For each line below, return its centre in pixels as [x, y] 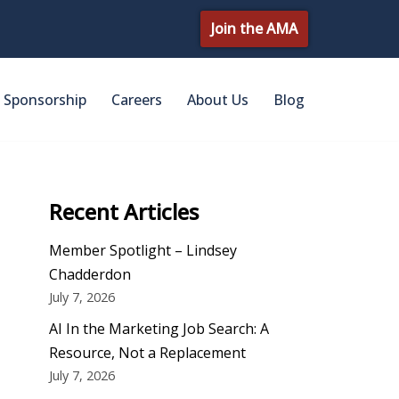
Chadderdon [90, 275]
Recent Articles [124, 212]
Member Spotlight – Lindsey [143, 251]
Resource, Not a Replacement [147, 353]
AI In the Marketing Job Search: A [159, 329]
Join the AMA [254, 28]
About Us [218, 99]
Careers [137, 99]
